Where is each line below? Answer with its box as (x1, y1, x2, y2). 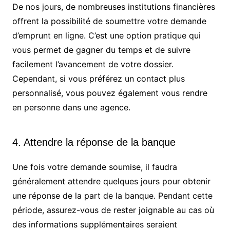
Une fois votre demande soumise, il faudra (12, 162, 177, 172)
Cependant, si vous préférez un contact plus (12, 73, 185, 84)
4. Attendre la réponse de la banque (12, 137, 176, 148)
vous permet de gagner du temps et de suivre (12, 45, 190, 55)
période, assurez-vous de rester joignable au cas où (12, 205, 214, 216)
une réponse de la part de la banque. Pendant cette (12, 190, 213, 201)
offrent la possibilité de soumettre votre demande (12, 16, 206, 27)
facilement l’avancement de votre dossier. (12, 59, 174, 70)
